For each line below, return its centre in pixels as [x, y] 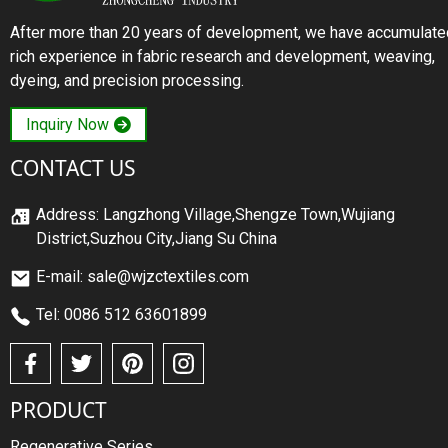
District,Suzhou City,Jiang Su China [156, 239]
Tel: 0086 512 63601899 [121, 315]
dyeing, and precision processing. [127, 80]
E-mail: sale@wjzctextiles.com [142, 277]
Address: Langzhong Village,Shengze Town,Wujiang [215, 215]
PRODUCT [58, 409]
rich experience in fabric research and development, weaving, [222, 56]
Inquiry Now [67, 124]
